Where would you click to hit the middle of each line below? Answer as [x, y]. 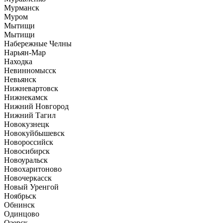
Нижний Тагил [30, 115]
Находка [18, 61]
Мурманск [22, 7]
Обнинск [19, 205]
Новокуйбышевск [34, 133]
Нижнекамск [26, 97]
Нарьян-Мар [25, 52]
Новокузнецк [27, 124]
